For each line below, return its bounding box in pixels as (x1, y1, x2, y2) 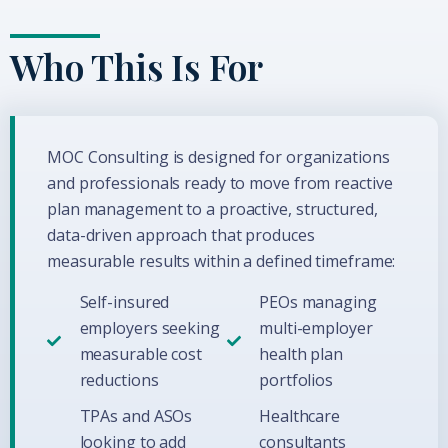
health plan (259, 342, 343, 365)
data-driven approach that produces (47, 224, 315, 247)
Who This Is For (10, 42, 263, 91)
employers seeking (79, 316, 220, 339)
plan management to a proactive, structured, (47, 198, 378, 221)
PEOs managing (259, 290, 377, 313)
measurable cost (79, 342, 203, 365)
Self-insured (79, 290, 170, 313)
